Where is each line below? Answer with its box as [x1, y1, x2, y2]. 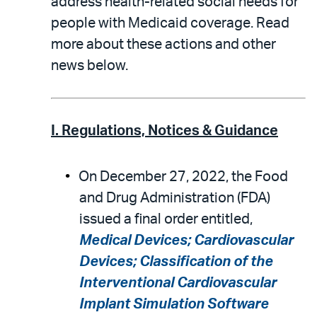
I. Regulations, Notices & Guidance [51, 124, 278, 138]
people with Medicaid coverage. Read [51, 16, 289, 30]
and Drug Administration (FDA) [79, 191, 270, 205]
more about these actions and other [51, 38, 276, 52]
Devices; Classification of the [79, 255, 273, 269]
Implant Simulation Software [79, 297, 269, 311]
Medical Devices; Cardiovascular [79, 234, 294, 248]
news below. [51, 59, 128, 73]
